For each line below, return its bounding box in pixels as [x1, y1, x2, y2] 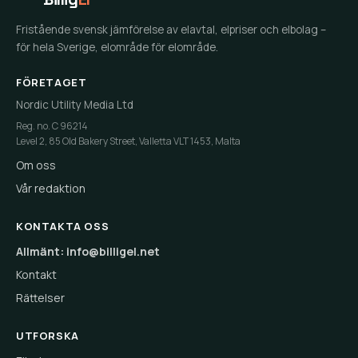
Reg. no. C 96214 [16, 119, 88, 133]
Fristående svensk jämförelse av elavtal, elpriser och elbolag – [16, 22, 326, 37]
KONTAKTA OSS [16, 219, 109, 233]
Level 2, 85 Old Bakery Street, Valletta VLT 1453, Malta [16, 134, 241, 148]
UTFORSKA [16, 328, 79, 343]
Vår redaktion [16, 181, 86, 196]
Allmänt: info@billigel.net [16, 244, 160, 259]
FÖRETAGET [16, 75, 87, 89]
